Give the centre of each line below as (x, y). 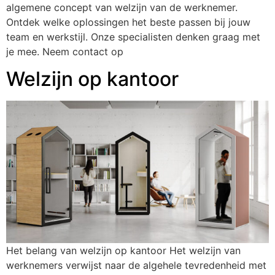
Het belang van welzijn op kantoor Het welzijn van (123, 251)
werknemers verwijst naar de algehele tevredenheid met (136, 265)
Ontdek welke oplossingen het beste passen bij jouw (128, 22)
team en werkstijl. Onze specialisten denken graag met (133, 37)
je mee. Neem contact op (65, 51)
